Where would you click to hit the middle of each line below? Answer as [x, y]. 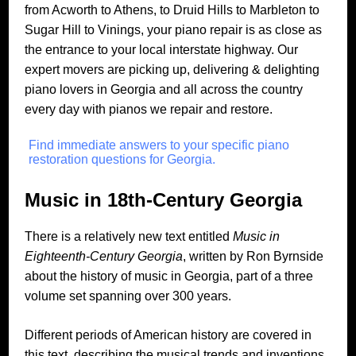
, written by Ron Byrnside [253, 257]
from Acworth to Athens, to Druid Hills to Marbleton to [172, 10]
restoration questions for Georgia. [122, 159]
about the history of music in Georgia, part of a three [169, 277]
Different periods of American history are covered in [168, 335]
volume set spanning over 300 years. [128, 296]
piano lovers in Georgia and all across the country [164, 89]
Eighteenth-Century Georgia [104, 257]
